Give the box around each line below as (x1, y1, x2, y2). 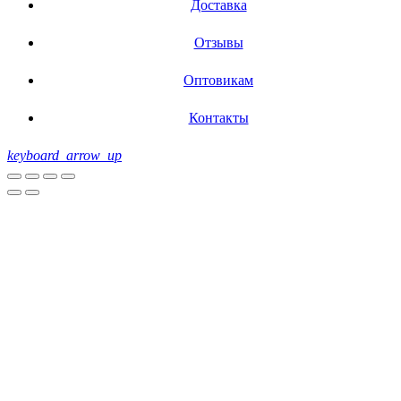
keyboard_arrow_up (7, 147, 122, 163)
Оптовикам (183, 72, 253, 88)
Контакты (188, 109, 249, 125)
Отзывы (193, 34, 243, 50)
